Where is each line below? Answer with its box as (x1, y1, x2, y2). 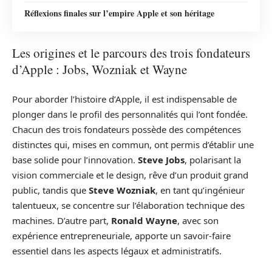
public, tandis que (12, 183, 89, 196)
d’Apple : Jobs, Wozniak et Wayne (12, 61, 187, 78)
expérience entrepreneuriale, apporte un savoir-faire (12, 229, 231, 242)
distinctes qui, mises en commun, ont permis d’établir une (12, 138, 254, 151)
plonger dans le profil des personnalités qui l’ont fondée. (12, 107, 248, 120)
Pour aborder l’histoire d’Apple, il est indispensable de (12, 92, 237, 105)
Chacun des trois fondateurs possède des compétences (12, 123, 241, 135)
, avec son (177, 214, 219, 226)
